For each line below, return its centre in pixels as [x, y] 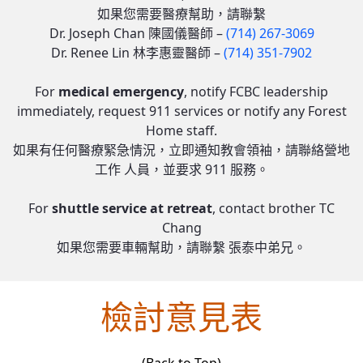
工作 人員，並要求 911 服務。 [181, 169]
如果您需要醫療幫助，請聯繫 [181, 14]
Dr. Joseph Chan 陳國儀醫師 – [137, 33]
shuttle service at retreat [132, 208]
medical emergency [121, 92]
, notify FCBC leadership [256, 92]
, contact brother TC [273, 208]
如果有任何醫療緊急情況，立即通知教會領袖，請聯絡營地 [181, 150]
